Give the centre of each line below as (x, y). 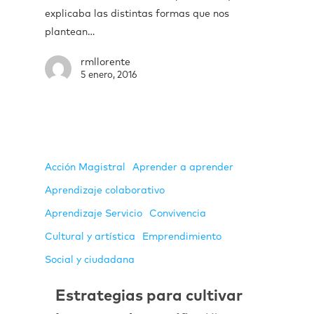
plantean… (70, 32)
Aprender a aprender (183, 168)
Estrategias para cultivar (149, 297)
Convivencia (178, 214)
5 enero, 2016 (109, 75)
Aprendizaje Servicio (94, 214)
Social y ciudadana (90, 260)
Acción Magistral (85, 168)
